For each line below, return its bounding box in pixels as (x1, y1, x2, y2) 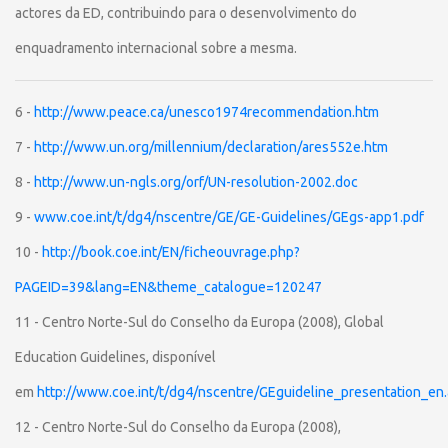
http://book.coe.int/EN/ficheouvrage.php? (42, 244, 300, 260)
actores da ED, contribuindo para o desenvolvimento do (15, 5, 357, 21)
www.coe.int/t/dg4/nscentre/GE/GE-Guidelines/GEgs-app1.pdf (34, 209, 424, 225)
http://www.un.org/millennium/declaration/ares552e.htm (34, 139, 388, 155)
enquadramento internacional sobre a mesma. (15, 40, 297, 56)
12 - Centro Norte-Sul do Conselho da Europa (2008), (15, 419, 341, 435)
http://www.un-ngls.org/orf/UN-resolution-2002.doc (34, 174, 358, 190)
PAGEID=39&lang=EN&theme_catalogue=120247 (15, 279, 322, 295)
